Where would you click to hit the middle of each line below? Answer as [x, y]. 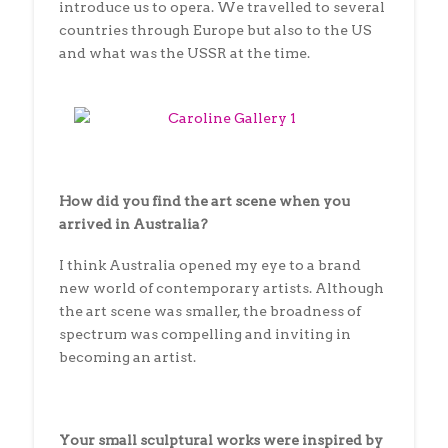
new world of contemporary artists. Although [221, 287]
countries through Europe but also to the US [215, 30]
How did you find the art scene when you [204, 200]
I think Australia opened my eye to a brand [209, 264]
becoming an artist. [127, 356]
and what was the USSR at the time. [184, 53]
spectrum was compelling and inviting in [204, 333]
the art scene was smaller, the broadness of [209, 310]
